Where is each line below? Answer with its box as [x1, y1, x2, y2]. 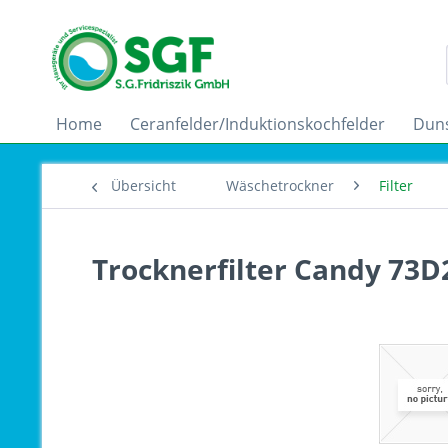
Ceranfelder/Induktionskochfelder [130, 113, 385, 135]
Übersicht [111, 176, 176, 195]
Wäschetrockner [226, 176, 334, 195]
